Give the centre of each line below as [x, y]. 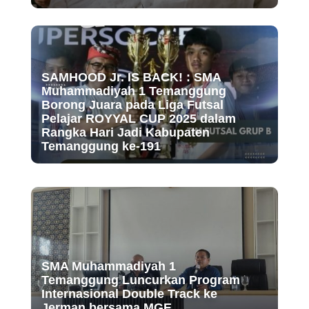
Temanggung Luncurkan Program [140, 280]
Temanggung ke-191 [101, 147]
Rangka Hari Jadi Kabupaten [125, 133]
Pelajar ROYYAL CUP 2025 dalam [138, 119]
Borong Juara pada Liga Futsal [132, 105]
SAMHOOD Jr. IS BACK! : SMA [131, 78]
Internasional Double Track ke [129, 294]
